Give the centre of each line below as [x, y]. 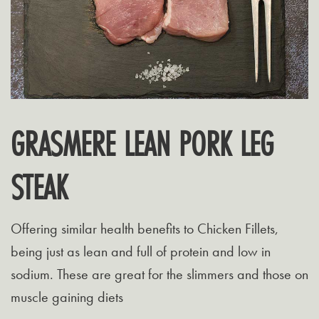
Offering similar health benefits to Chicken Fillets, [145, 229]
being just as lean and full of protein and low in [141, 252]
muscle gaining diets [67, 297]
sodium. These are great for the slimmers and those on [159, 274]
